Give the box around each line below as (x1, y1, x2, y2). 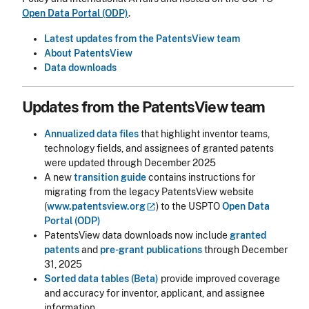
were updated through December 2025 (44, 157, 216, 169)
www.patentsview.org (47, 201, 146, 212)
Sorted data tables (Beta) (44, 273, 159, 285)
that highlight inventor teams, (139, 128, 270, 140)
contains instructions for (146, 172, 255, 183)
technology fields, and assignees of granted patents (44, 143, 274, 154)
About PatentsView (44, 48, 132, 59)
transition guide (74, 172, 146, 183)
